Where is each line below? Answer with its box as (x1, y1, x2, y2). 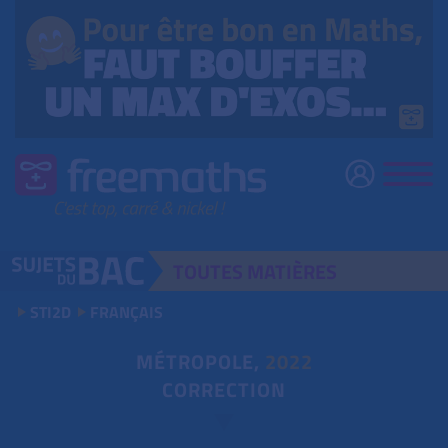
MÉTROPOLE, (135, 346, 265, 378)
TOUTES (173, 256, 248, 288)
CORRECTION (162, 374, 286, 406)
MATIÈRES (247, 256, 338, 288)
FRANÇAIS (90, 300, 163, 325)
